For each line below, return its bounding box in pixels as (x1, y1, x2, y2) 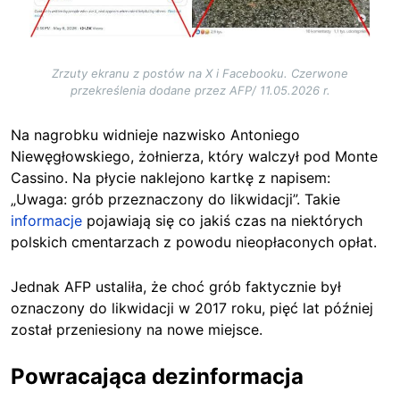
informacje (11, 211, 82, 229)
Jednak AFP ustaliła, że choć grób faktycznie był (11, 277, 341, 296)
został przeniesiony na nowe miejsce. (11, 320, 262, 338)
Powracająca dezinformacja (11, 362, 304, 389)
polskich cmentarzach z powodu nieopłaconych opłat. (11, 232, 377, 251)
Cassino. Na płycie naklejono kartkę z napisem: (11, 168, 330, 187)
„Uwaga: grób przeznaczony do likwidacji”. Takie (11, 189, 340, 208)
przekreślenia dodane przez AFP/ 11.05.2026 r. (70, 82, 330, 97)
